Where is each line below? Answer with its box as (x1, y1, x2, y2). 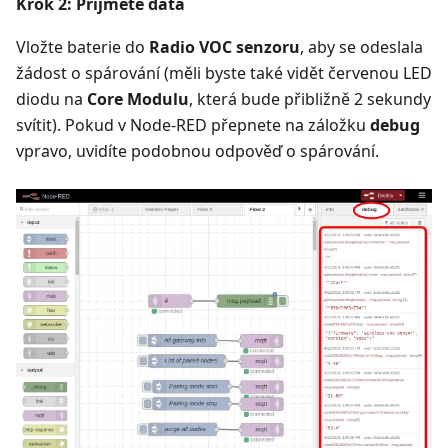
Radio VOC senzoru (149, 35, 300, 58)
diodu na (16, 87, 87, 110)
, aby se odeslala (300, 35, 423, 58)
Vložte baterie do (16, 35, 149, 58)
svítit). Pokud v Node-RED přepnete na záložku (16, 113, 370, 136)
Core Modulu (87, 87, 189, 110)
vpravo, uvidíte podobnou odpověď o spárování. (16, 139, 379, 162)
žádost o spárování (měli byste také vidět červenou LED (16, 61, 432, 84)
